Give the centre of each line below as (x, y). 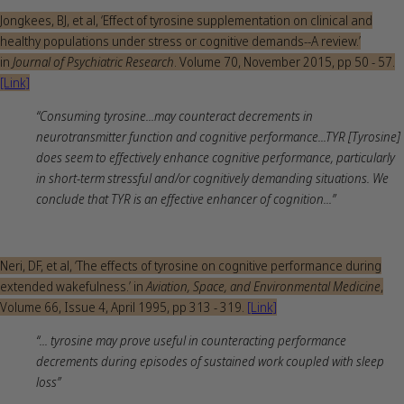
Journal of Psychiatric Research (93, 62)
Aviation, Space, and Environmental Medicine (263, 287)
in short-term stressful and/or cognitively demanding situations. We (212, 179)
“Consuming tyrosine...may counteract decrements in (174, 116)
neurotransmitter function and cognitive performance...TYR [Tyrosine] (218, 137)
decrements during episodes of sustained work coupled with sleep (210, 362)
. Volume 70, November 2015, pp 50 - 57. (285, 62)
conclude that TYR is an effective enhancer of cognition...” (186, 199)
